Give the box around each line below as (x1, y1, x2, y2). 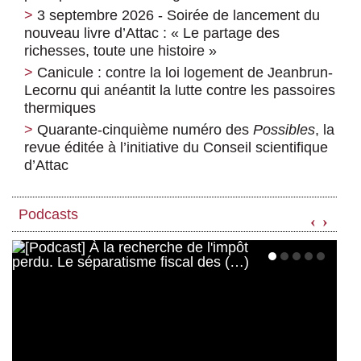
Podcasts (19, 206, 78, 223)
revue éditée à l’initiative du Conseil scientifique (24, 139, 328, 156)
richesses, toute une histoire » (24, 43, 217, 60)
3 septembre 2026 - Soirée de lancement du (37, 7, 320, 24)
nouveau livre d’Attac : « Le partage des (24, 25, 280, 42)
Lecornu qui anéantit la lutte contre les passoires (24, 82, 335, 99)
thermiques (24, 100, 96, 117)
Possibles (253, 122, 315, 139)
